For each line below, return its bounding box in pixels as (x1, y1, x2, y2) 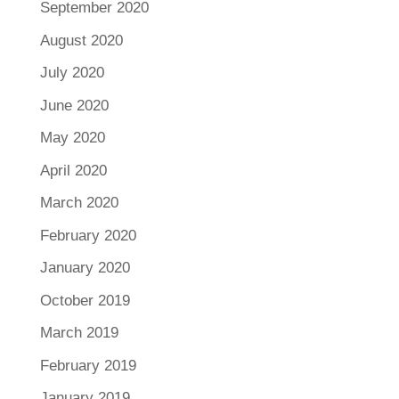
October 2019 (39, 291, 130, 309)
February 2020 (39, 226, 136, 244)
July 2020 (39, 64, 104, 82)
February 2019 (39, 356, 136, 374)
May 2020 (39, 129, 105, 147)
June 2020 (39, 96, 109, 114)
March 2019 (39, 324, 118, 342)
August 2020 (39, 31, 123, 49)
